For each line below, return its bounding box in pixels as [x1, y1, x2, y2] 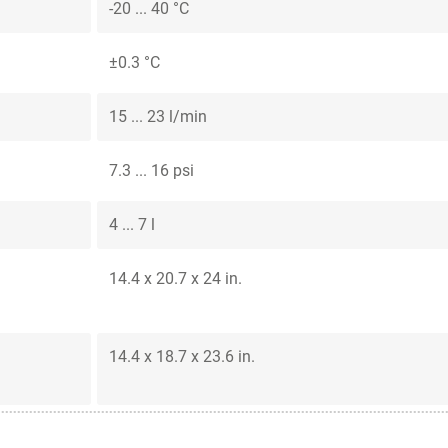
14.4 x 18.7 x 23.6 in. [109, 346, 255, 366]
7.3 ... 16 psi [109, 160, 194, 180]
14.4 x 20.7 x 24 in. [109, 268, 242, 288]
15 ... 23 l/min [109, 106, 207, 126]
